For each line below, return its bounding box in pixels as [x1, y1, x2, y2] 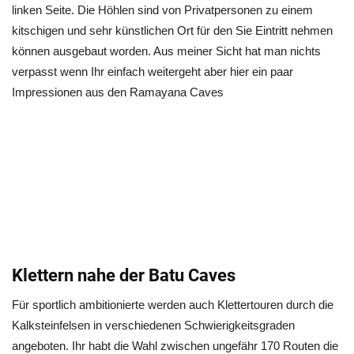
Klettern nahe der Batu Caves [12, 265, 235, 286]
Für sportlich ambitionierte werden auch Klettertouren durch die [12, 298, 333, 312]
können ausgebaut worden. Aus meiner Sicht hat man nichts [12, 44, 321, 58]
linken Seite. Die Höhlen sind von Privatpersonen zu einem [12, 3, 313, 17]
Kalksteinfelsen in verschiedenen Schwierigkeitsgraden [12, 318, 295, 333]
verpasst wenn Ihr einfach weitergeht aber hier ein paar [12, 65, 293, 78]
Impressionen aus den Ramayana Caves [12, 85, 224, 99]
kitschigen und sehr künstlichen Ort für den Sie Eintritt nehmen [12, 24, 333, 37]
